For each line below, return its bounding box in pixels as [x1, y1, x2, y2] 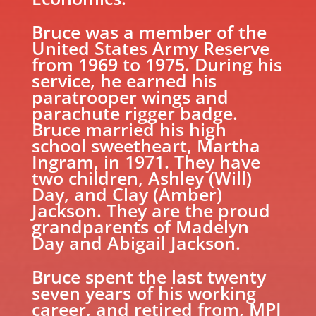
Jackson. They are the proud [31, 197, 270, 222]
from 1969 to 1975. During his [31, 51, 282, 76]
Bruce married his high [31, 116, 226, 141]
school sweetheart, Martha [31, 133, 260, 157]
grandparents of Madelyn [31, 214, 249, 238]
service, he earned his [31, 68, 217, 92]
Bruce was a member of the [31, 19, 267, 44]
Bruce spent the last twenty [31, 264, 266, 288]
